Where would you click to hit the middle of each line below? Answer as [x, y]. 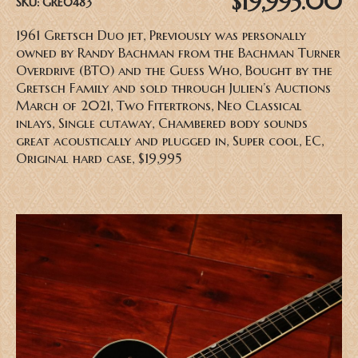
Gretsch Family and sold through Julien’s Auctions [173, 89]
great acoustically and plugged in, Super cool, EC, [170, 141]
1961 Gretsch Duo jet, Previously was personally [161, 36]
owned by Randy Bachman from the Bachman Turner [178, 54]
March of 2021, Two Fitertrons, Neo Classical [159, 106]
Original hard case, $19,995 [99, 159]
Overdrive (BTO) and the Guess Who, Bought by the [174, 71]
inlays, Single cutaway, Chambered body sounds [162, 124]
